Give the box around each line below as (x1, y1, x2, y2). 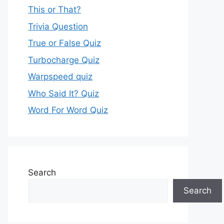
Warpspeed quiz (28, 71, 92, 81)
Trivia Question (28, 21, 88, 31)
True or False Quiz (28, 38, 101, 48)
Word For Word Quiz (28, 105, 108, 115)
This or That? (28, 4, 81, 14)
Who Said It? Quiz (28, 88, 99, 98)
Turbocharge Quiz (28, 54, 99, 65)
